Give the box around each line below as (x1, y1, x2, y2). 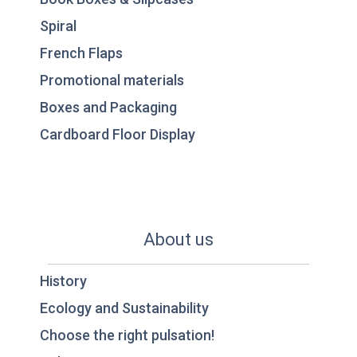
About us (143, 229, 214, 249)
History (40, 272, 87, 289)
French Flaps (40, 44, 123, 61)
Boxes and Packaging (40, 98, 177, 116)
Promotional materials (40, 71, 184, 88)
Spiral (40, 17, 76, 34)
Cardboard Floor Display (40, 125, 195, 143)
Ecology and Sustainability (40, 299, 209, 316)
